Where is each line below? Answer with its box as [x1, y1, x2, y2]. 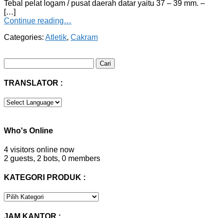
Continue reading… [4, 16, 72, 25]
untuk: [3, 66, 24, 75]
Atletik [45, 33, 67, 41]
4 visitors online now [4, 145, 74, 154]
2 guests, [4, 154, 35, 163]
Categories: [4, 33, 45, 41]
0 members [62, 154, 100, 163]
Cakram [71, 33, 98, 41]
